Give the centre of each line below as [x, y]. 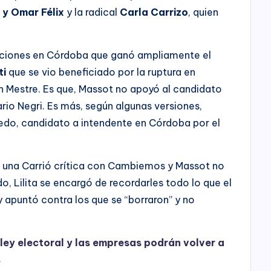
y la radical [92, 12]
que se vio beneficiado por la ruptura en [101, 72]
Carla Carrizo [154, 12]
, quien [204, 12]
